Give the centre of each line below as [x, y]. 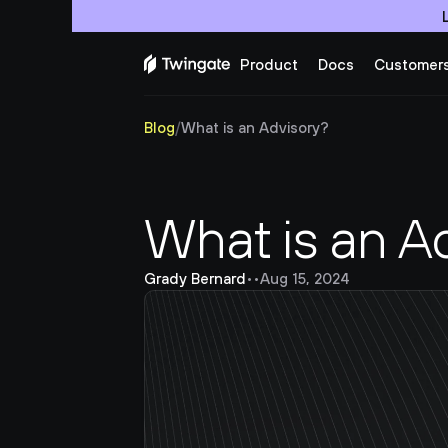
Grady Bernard [195, 278]
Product [269, 64]
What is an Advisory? [255, 127]
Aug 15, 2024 [305, 278]
